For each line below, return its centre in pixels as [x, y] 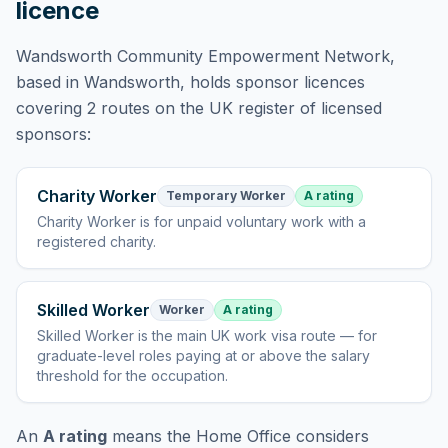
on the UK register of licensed [266, 108]
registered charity [95, 241]
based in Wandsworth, [100, 82]
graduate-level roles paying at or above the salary [203, 355]
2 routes [118, 108]
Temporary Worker [226, 195]
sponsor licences [300, 82]
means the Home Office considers [238, 436]
